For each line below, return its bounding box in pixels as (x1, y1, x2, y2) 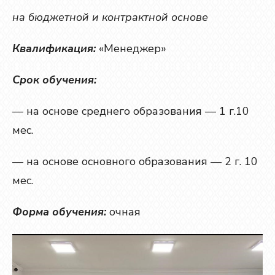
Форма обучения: (12, 204, 106, 219)
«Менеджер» (96, 41, 166, 56)
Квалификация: (12, 41, 96, 56)
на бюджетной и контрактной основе (12, 10, 208, 25)
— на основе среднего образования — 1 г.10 (12, 104, 249, 118)
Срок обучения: (12, 72, 96, 87)
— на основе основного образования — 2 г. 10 (12, 154, 258, 169)
